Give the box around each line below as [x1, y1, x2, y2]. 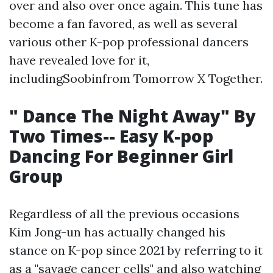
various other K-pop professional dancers [9, 34, 249, 49]
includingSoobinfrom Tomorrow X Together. [9, 70, 263, 86]
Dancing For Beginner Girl [9, 144, 233, 168]
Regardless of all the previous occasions [9, 205, 239, 221]
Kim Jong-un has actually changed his [9, 224, 225, 239]
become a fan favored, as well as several [9, 15, 238, 31]
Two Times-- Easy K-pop [9, 124, 213, 147]
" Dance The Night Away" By [9, 104, 256, 127]
